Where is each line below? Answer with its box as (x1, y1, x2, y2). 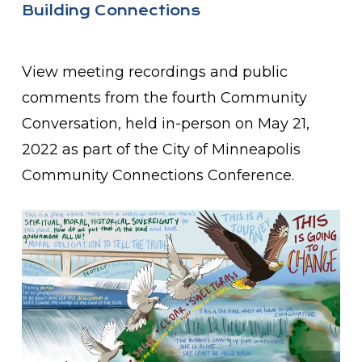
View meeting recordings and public (21, 62, 288, 81)
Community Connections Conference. (21, 166, 294, 184)
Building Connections (21, 2, 200, 19)
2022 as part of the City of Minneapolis (21, 140, 301, 158)
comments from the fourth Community (21, 88, 307, 107)
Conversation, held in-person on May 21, (21, 114, 309, 133)
